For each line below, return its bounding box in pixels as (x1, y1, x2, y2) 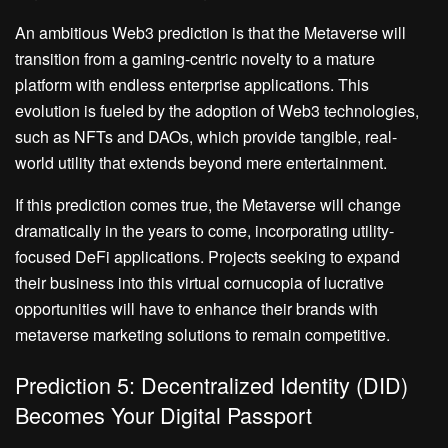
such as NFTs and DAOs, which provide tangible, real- (15, 125, 397, 149)
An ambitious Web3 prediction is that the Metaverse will (15, 21, 406, 45)
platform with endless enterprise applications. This (15, 73, 369, 97)
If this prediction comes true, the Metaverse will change (15, 193, 401, 217)
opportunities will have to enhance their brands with (15, 297, 378, 321)
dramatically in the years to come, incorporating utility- (15, 219, 394, 243)
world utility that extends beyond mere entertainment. (15, 151, 387, 175)
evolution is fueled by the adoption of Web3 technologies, (15, 99, 419, 123)
